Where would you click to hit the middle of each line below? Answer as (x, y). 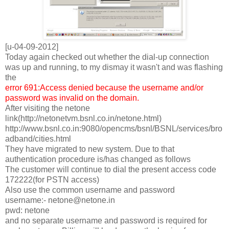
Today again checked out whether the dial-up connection (107, 57)
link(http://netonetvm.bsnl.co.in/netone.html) (83, 118)
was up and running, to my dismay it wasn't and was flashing (114, 67)
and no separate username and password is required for (106, 220)
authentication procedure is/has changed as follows (98, 159)
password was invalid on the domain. (72, 98)
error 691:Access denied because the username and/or (104, 87)
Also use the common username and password (90, 190)
